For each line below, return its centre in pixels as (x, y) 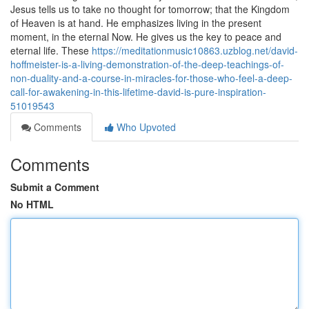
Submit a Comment (55, 187)
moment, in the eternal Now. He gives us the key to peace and (146, 37)
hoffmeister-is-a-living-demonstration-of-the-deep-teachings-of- (147, 64)
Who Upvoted (145, 127)
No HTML (32, 204)
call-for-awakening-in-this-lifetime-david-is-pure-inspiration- (138, 92)
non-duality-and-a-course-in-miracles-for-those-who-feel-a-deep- (151, 78)
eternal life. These (51, 50)
